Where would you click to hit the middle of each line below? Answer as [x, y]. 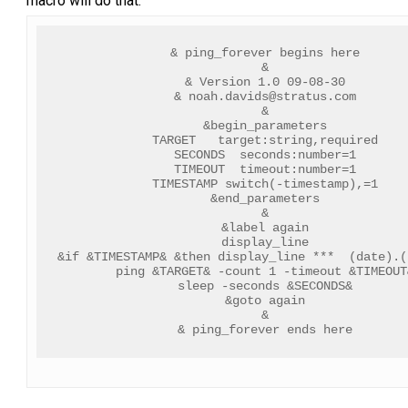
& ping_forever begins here [265, 53]
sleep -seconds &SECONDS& [265, 286]
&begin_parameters [265, 126]
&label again [265, 228]
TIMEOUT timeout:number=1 [265, 170]
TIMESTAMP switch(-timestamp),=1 [265, 184]
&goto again [265, 301]
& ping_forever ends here [265, 330]
